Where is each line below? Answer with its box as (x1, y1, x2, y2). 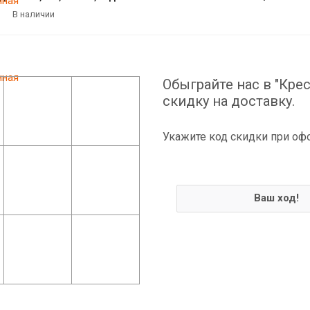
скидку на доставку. (162, 92, 295, 109)
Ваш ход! (254, 191, 300, 204)
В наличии (12, 8, 55, 19)
